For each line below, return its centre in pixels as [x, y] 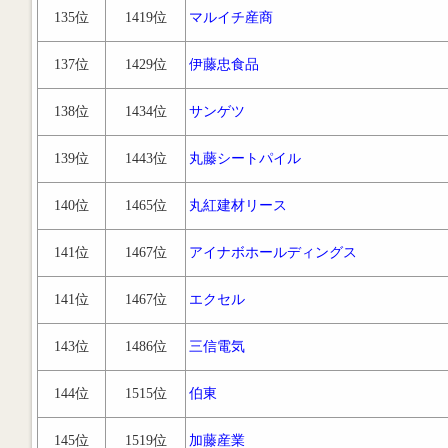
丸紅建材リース [238, 205]
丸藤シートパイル [245, 158]
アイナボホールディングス [273, 252]
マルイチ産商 [231, 17]
